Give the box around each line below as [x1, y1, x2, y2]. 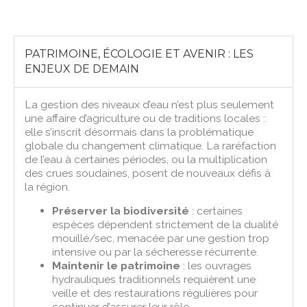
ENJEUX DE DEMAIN [25, 62, 140, 75]
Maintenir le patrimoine [52, 258, 181, 272]
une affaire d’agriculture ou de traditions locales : [25, 111, 266, 125]
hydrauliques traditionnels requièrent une [52, 272, 256, 286]
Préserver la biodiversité [52, 204, 190, 217]
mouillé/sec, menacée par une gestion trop [52, 231, 270, 245]
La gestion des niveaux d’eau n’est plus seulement [25, 97, 275, 111]
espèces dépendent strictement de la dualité [52, 217, 279, 231]
